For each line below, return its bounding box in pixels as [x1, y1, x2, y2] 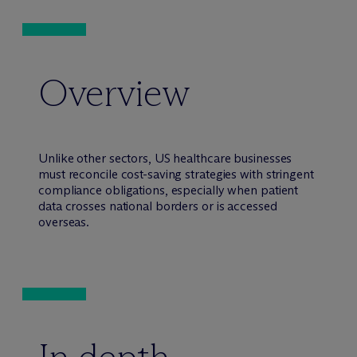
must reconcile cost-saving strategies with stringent [38, 166, 314, 182]
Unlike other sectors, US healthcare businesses [38, 150, 292, 166]
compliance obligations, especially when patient [38, 182, 299, 198]
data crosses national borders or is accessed [38, 198, 277, 214]
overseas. [38, 214, 90, 229]
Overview [38, 69, 190, 116]
